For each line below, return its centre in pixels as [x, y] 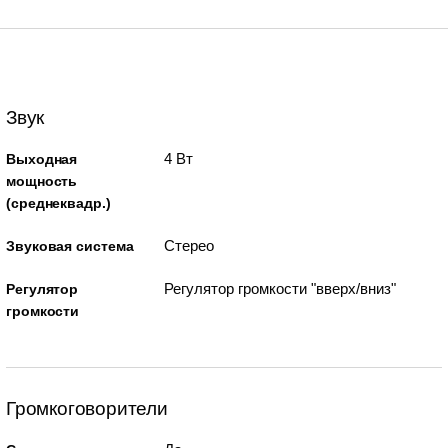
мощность [42, 180]
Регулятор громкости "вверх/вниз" [279, 288]
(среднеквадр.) [58, 202]
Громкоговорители [87, 408]
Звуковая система [70, 245]
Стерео [188, 245]
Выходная [42, 158]
